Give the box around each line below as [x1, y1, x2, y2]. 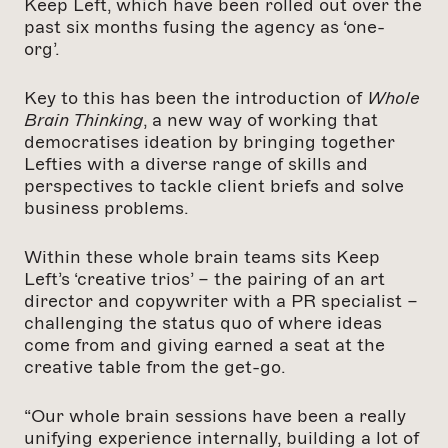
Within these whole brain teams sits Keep [24, 246, 380, 269]
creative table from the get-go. [24, 356, 291, 379]
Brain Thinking [24, 109, 143, 132]
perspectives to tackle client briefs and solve [24, 175, 404, 198]
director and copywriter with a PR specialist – [24, 290, 418, 313]
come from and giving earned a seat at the [24, 334, 385, 357]
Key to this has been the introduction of [24, 87, 367, 110]
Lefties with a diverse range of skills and [24, 153, 368, 176]
